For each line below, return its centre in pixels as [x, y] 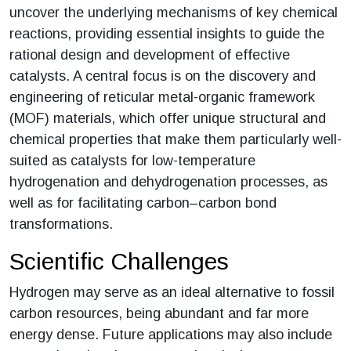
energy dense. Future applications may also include [171, 334]
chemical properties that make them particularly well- [175, 139]
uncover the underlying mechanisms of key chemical [174, 12]
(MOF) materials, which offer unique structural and [168, 118]
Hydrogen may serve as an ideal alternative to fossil [172, 292]
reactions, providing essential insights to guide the [167, 33]
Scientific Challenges [119, 261]
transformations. [61, 224]
